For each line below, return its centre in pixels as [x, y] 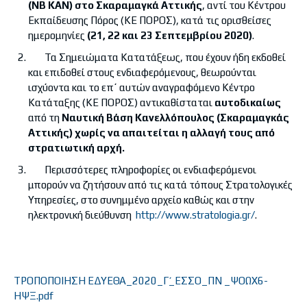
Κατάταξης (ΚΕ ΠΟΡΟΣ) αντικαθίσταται [121, 102]
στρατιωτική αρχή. [76, 147]
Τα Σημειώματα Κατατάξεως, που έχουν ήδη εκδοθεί [157, 57]
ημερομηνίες [58, 35]
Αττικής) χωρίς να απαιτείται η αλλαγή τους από [151, 132]
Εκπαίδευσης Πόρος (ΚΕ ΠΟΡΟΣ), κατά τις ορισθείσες [150, 20]
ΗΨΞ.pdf [34, 295]
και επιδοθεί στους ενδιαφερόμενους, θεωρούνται [142, 72]
